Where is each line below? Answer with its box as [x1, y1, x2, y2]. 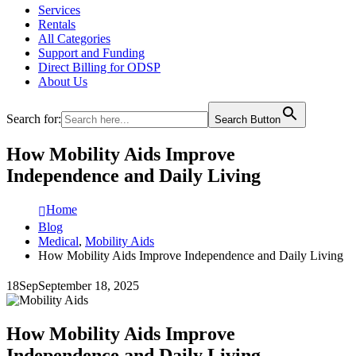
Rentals [38, 17, 75, 31]
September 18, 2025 [38, 278, 139, 292]
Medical [38, 234, 79, 248]
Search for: [6, 112, 61, 126]
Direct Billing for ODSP [38, 60, 161, 74]
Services [38, 3, 80, 17]
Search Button [215, 114, 281, 126]
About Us [38, 75, 87, 88]
